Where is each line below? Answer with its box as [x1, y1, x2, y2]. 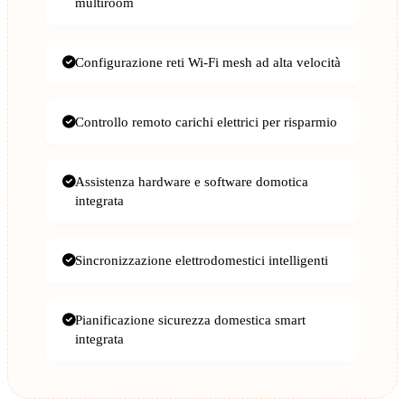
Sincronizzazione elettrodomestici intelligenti [75, 252, 328, 268]
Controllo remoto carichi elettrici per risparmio [75, 114, 337, 130]
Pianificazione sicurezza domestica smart [75, 312, 306, 328]
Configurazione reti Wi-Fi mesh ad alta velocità [75, 54, 341, 71]
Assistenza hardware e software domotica [75, 174, 308, 190]
